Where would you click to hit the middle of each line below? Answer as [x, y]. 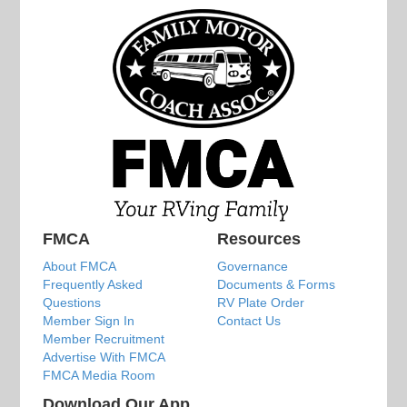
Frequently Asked [93, 284]
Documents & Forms [276, 284]
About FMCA [80, 266]
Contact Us [249, 320]
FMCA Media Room [99, 375]
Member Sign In [89, 320]
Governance [253, 266]
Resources [259, 238]
